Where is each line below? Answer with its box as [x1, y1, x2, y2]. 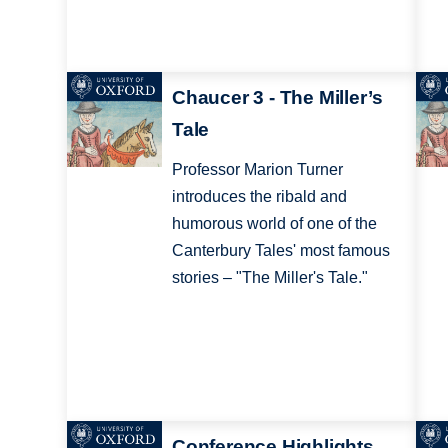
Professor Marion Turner [171, 160, 343, 178]
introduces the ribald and [171, 187, 347, 205]
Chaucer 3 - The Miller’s [171, 86, 383, 108]
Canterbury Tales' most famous [171, 241, 390, 259]
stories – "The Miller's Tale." [171, 268, 368, 286]
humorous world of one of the [171, 214, 377, 232]
